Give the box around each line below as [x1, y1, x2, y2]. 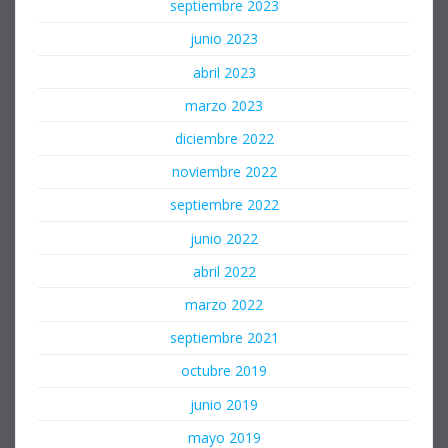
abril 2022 [192, 261, 256, 281]
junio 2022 [190, 228, 258, 248]
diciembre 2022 [174, 129, 274, 148]
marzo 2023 [185, 95, 263, 115]
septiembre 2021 [169, 328, 279, 348]
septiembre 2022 [169, 195, 279, 215]
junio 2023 [190, 29, 258, 49]
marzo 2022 [185, 294, 263, 314]
